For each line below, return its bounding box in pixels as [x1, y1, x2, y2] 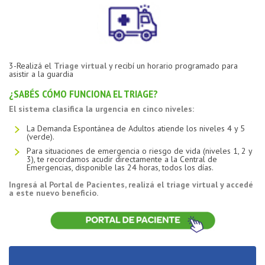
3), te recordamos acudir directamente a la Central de [27, 153, 217, 164]
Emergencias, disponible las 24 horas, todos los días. [27, 161, 214, 173]
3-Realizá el [9, 60, 54, 71]
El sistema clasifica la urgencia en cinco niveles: [9, 103, 194, 114]
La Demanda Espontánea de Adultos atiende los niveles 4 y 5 [27, 122, 245, 134]
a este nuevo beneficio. [9, 187, 98, 198]
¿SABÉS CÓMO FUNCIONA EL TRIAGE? [9, 86, 158, 101]
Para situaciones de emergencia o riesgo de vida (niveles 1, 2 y [27, 145, 253, 156]
